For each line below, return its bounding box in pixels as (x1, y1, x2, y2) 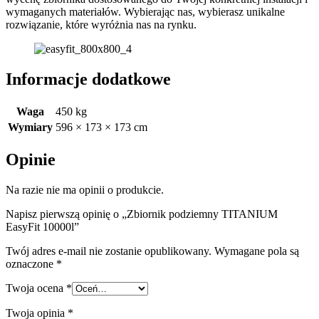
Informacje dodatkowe (6, 70, 171, 89)
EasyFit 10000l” (6, 220, 79, 233)
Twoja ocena (6, 281, 66, 294)
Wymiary (8, 120, 53, 133)
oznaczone (6, 257, 56, 270)
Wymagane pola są (214, 244, 299, 257)
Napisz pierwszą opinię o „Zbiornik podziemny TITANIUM (6, 207, 278, 220)
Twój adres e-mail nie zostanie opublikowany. (6, 244, 211, 257)
